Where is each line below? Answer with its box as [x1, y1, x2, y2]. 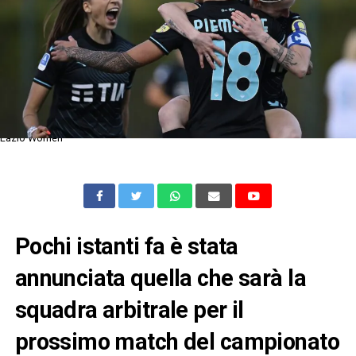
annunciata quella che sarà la [14, 264, 306, 292]
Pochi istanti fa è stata [14, 232, 238, 260]
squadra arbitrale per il [14, 296, 244, 323]
